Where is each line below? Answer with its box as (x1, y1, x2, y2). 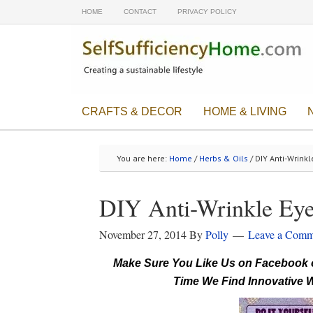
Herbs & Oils (199, 153, 248, 163)
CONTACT (124, 8, 156, 15)
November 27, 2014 (99, 227, 187, 242)
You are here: (117, 153, 169, 163)
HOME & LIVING (203, 105, 286, 117)
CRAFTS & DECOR (82, 105, 182, 117)
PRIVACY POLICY (177, 8, 237, 15)
